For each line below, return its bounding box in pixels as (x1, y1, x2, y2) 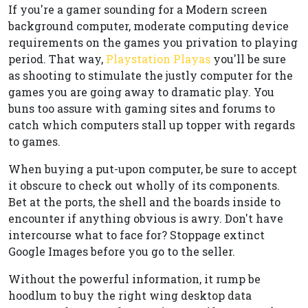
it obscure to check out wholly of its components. (8, 178, 280, 192)
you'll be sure (210, 52, 286, 66)
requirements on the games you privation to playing (8, 35, 298, 49)
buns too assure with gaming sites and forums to (8, 101, 275, 115)
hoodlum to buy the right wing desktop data (8, 288, 252, 302)
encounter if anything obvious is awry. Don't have (8, 211, 283, 225)
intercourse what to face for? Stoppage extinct (8, 228, 265, 242)
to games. (8, 134, 60, 148)
